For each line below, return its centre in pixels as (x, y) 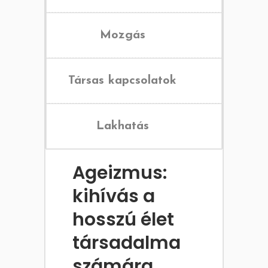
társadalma (127, 243)
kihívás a (114, 197)
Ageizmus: (120, 173)
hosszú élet (123, 220)
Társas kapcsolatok (122, 81)
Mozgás (122, 36)
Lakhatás (122, 127)
